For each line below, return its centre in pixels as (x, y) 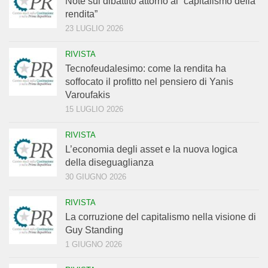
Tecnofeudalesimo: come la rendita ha (146, 69)
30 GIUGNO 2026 (96, 177)
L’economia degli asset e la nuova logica (151, 150)
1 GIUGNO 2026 (94, 245)
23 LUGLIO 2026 (94, 29)
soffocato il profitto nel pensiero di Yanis (149, 82)
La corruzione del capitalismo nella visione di (161, 217)
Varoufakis (88, 95)
